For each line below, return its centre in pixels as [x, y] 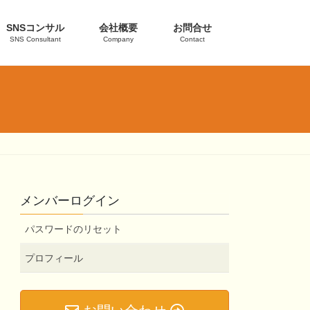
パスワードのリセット [74, 229]
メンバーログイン [70, 201]
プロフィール [54, 258]
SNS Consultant [36, 39]
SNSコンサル [36, 28]
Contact [192, 39]
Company [119, 39]
